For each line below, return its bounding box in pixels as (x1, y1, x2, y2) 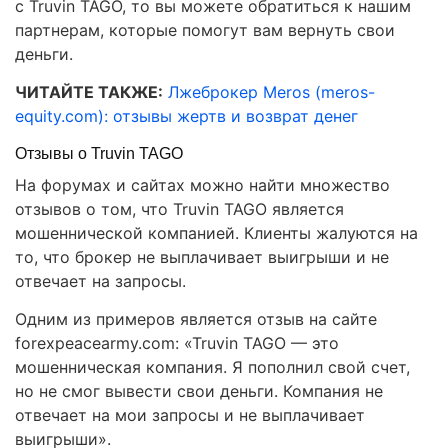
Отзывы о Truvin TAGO (15, 145, 183, 163)
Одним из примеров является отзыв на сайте (15, 309, 377, 330)
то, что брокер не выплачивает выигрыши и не (15, 247, 389, 268)
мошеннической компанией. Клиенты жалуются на (15, 223, 418, 244)
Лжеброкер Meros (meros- (168, 82, 375, 103)
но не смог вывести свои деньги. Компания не (15, 381, 383, 402)
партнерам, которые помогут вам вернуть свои (15, 20, 395, 41)
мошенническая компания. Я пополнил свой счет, (15, 357, 410, 378)
